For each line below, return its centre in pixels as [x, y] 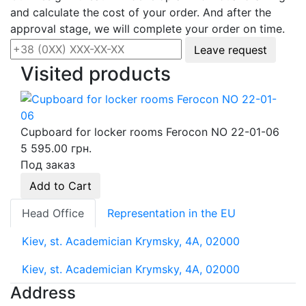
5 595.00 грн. [56, 149]
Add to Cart [60, 186]
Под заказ [48, 165]
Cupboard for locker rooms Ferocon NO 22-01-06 [150, 132]
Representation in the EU [171, 213]
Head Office [53, 213]
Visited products [96, 74]
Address [43, 293]
